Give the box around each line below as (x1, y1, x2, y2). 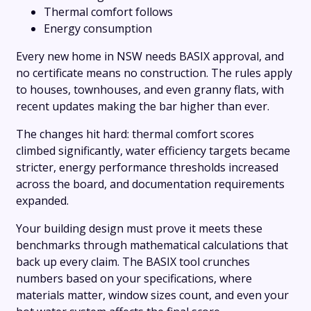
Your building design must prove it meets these (16, 221, 262, 237)
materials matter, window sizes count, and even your (16, 287, 289, 303)
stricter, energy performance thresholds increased (16, 160, 278, 176)
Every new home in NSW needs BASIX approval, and (16, 49, 284, 65)
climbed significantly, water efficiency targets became (16, 143, 290, 159)
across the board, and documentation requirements (16, 176, 285, 192)
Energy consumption (44, 21, 152, 37)
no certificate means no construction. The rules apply (16, 65, 292, 81)
